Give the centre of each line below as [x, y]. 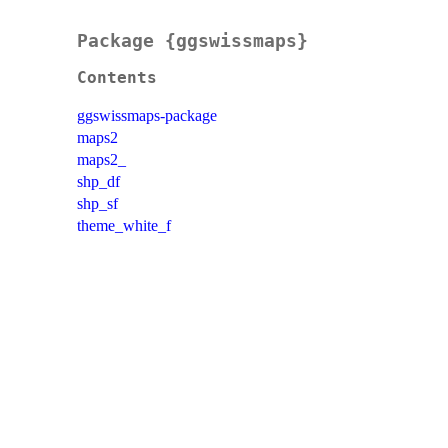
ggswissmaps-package [147, 116]
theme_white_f [124, 226]
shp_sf [97, 204]
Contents [117, 78]
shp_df [98, 182]
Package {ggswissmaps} [192, 41]
